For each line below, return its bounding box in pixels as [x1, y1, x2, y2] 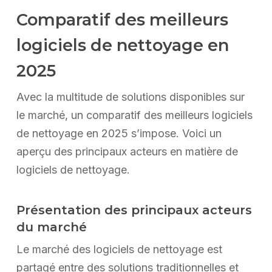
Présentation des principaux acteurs [16, 203, 252, 218]
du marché [16, 220, 87, 235]
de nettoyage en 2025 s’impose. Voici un [16, 127, 222, 140]
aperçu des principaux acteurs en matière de [16, 145, 238, 158]
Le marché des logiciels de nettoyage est [16, 243, 222, 256]
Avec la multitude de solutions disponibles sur [16, 90, 245, 104]
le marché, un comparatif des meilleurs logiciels [16, 109, 253, 122]
